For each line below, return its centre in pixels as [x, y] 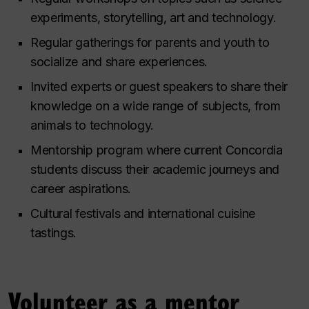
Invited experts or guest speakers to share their [159, 86]
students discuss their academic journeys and [155, 169]
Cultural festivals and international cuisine [143, 213]
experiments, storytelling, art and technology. [153, 17]
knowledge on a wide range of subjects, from [156, 106]
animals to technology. [92, 125]
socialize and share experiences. [119, 61]
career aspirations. [81, 188]
